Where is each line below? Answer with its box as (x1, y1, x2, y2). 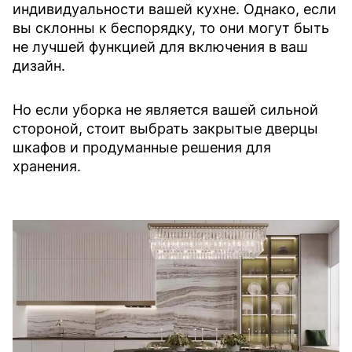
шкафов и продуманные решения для (13, 138, 271, 156)
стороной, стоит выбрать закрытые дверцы (13, 119, 318, 137)
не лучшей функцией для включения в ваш (13, 38, 308, 55)
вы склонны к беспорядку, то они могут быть (13, 19, 329, 36)
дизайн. (13, 57, 65, 74)
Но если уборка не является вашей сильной (13, 101, 318, 118)
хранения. (13, 157, 81, 174)
